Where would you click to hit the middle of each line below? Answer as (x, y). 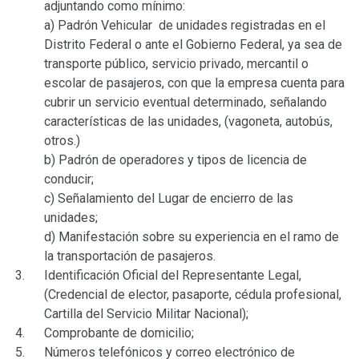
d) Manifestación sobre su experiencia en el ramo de (192, 237)
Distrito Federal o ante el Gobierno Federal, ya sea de (193, 45)
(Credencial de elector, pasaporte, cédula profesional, (193, 295)
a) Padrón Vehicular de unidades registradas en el (185, 26)
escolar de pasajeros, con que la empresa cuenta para (194, 83)
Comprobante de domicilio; (119, 333)
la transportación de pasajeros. (130, 256)
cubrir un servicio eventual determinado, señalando (186, 103)
